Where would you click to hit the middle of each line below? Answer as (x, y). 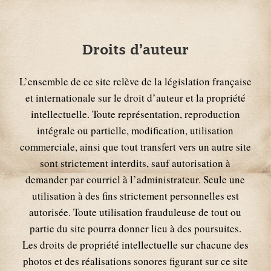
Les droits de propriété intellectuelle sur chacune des (135, 244)
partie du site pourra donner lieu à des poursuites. (135, 228)
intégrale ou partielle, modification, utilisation (135, 130)
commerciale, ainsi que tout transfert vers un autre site (135, 146)
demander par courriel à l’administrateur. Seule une (135, 179)
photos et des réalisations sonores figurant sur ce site (135, 261)
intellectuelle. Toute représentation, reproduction (135, 114)
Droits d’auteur (135, 50)
